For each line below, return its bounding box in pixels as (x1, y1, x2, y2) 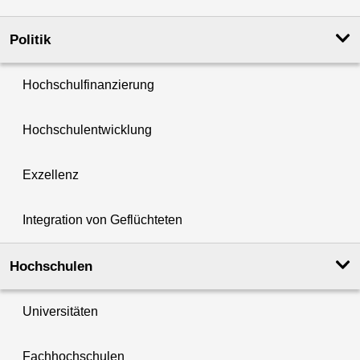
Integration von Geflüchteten (22, 213, 182, 227)
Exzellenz (22, 168, 79, 182)
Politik (10, 32, 51, 48)
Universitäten (22, 305, 98, 319)
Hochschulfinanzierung (22, 78, 154, 92)
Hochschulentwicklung (22, 123, 152, 137)
